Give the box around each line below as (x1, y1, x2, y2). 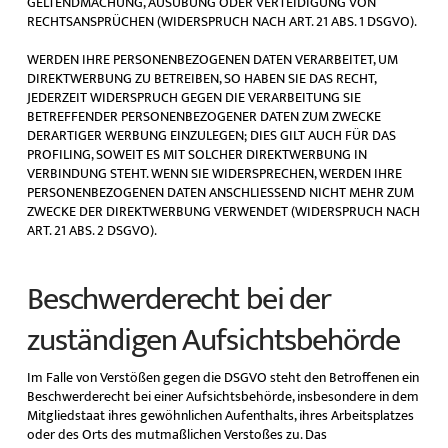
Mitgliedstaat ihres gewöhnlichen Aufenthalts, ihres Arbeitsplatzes (26, 403, 414, 427)
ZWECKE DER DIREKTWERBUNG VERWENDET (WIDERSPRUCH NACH (26, 199, 420, 223)
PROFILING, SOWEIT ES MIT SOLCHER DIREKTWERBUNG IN (26, 142, 367, 166)
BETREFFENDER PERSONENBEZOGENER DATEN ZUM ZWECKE (26, 104, 381, 128)
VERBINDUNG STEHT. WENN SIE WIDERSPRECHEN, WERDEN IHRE (26, 161, 402, 185)
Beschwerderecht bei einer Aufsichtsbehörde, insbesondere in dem (26, 384, 419, 408)
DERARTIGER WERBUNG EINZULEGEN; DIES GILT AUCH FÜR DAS (26, 123, 396, 147)
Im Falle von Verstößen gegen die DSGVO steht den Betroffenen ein (26, 365, 419, 389)
